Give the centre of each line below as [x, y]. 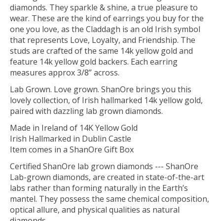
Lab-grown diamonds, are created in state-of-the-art [107, 177]
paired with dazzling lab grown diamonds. [86, 111]
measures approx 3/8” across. [65, 73]
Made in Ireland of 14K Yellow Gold [74, 128]
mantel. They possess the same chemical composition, [110, 199]
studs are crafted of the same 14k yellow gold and [101, 51]
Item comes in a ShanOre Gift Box [72, 150]
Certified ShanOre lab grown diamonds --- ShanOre [104, 166]
